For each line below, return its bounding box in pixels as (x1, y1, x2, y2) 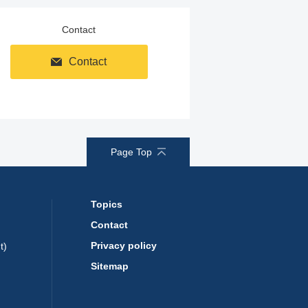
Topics (91, 199, 122, 210)
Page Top (111, 146, 152, 157)
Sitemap (91, 261, 129, 272)
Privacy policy (91, 240, 157, 251)
